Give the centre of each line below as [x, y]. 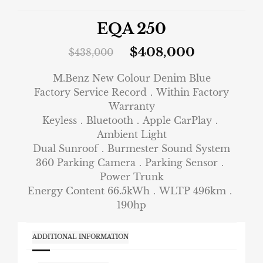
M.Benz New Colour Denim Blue [131, 78]
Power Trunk [131, 176]
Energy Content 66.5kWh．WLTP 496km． [131, 190]
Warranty [131, 106]
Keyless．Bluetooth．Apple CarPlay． [131, 120]
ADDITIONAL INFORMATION [80, 237]
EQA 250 [131, 29]
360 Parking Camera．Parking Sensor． [131, 162]
